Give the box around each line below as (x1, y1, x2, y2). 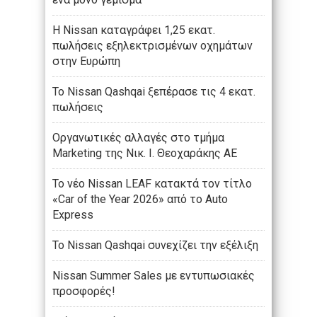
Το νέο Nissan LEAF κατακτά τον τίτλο (52, 177, 252, 191)
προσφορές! (52, 284, 115, 299)
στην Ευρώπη (52, 54, 120, 69)
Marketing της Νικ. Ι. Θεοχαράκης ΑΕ (52, 146, 237, 161)
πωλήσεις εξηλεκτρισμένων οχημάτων (52, 39, 253, 53)
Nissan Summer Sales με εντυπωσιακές (52, 269, 255, 283)
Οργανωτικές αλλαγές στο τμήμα (52, 131, 224, 145)
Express (52, 208, 93, 222)
